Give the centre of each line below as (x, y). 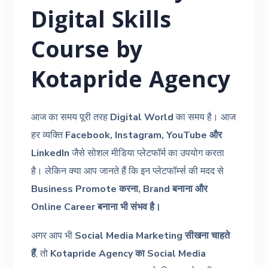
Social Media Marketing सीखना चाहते (153, 235)
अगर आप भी (53, 235)
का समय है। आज (205, 117)
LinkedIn (51, 153)
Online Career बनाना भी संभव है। (96, 207)
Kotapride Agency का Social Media (128, 253)
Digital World (142, 117)
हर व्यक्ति (48, 135)
